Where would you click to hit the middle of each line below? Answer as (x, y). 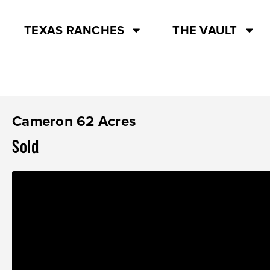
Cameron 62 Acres (74, 121)
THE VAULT (205, 30)
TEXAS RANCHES (74, 30)
